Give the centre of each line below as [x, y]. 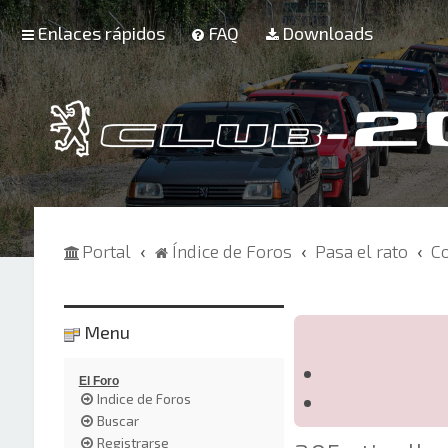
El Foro [98, 380]
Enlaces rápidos [101, 33]
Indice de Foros [143, 398]
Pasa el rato [361, 251]
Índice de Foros [231, 251]
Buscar [117, 420]
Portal [106, 251]
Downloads [327, 33]
